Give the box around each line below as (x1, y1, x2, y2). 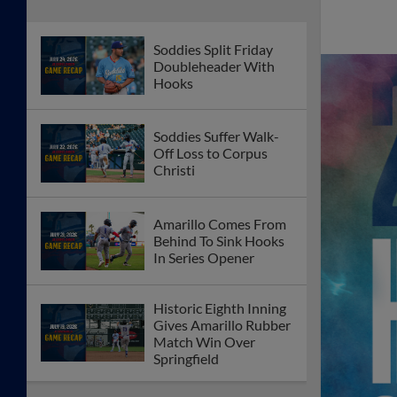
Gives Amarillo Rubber (153, 315, 291, 333)
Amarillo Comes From (153, 215, 286, 233)
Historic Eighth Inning (153, 299, 286, 316)
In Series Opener (153, 249, 254, 267)
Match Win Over (153, 332, 255, 350)
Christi (153, 161, 195, 179)
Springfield (153, 349, 219, 367)
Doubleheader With (153, 57, 275, 74)
